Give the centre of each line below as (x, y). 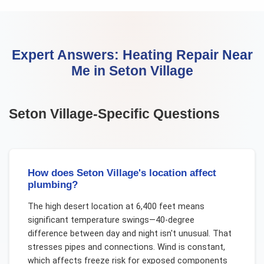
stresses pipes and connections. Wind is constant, (126, 247)
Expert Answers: (67, 55)
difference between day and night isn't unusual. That (129, 233)
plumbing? (52, 184)
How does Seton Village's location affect (122, 173)
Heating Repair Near (187, 55)
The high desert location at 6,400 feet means (116, 206)
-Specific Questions (157, 113)
